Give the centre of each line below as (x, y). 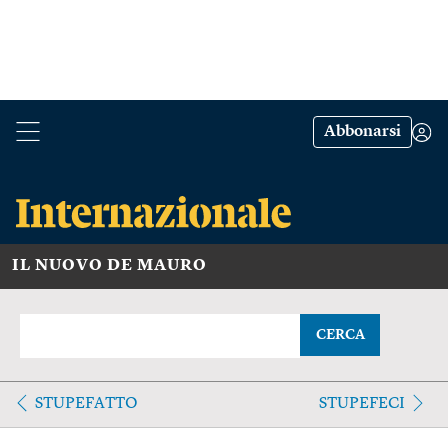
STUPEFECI (361, 403)
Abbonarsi (362, 132)
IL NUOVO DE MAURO (109, 265)
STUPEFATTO (86, 403)
